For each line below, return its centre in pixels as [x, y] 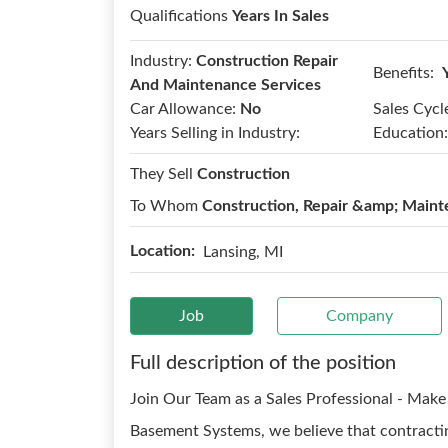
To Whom [166, 206]
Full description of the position [263, 363]
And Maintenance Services [225, 85]
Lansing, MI [243, 251]
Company [359, 316]
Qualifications [181, 16]
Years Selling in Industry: [215, 133]
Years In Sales [280, 16]
